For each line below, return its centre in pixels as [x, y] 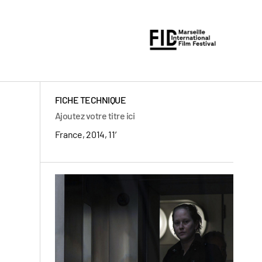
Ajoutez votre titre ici [95, 116]
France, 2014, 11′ [88, 134]
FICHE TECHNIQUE [90, 100]
